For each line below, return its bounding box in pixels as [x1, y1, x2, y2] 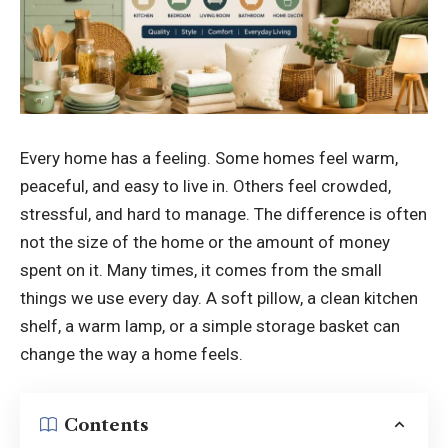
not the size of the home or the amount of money [20, 231, 390, 252]
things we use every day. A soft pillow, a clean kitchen [20, 287, 418, 308]
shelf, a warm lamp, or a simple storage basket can [20, 315, 400, 336]
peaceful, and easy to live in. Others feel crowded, [20, 175, 391, 196]
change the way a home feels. [20, 343, 243, 364]
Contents [64, 414, 149, 435]
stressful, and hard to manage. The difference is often [20, 203, 427, 224]
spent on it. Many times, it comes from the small [20, 259, 382, 280]
